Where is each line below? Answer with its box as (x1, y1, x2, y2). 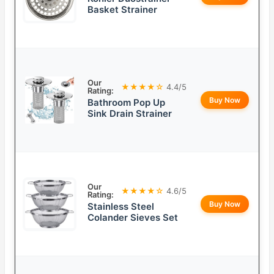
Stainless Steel (87, 201, 154, 213)
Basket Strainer (87, 4, 157, 16)
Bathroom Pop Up (87, 97, 165, 109)
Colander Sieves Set (87, 212, 178, 224)
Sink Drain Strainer (87, 108, 172, 120)
